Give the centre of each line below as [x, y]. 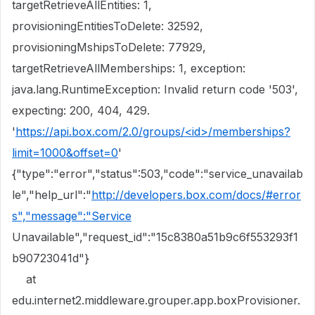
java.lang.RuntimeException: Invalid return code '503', [155, 89]
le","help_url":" [52, 195]
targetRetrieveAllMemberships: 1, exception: [129, 68]
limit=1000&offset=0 [65, 153]
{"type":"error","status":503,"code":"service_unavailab [157, 174]
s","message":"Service [72, 216]
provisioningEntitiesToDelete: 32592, [108, 26]
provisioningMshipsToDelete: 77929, [109, 47]
